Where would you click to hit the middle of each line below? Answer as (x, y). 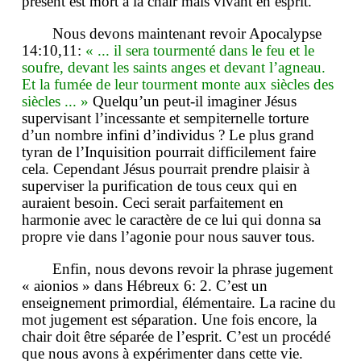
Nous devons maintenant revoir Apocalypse (187, 33)
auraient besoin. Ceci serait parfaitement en (153, 202)
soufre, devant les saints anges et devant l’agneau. (174, 67)
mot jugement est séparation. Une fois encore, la (169, 319)
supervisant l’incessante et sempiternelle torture (165, 118)
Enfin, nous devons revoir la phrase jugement (193, 268)
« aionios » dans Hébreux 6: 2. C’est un (145, 285)
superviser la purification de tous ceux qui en (160, 185)
